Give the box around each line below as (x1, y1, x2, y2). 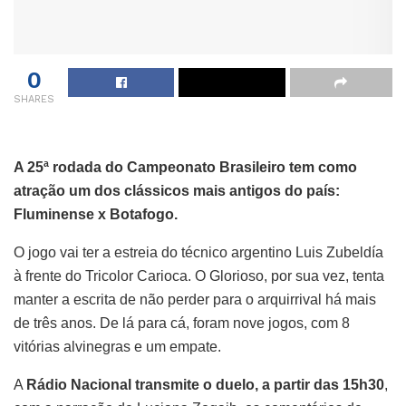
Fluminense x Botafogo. (14, 206, 178, 222)
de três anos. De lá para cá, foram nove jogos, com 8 (14, 314, 350, 331)
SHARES (14, 92, 54, 105)
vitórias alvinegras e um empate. (14, 338, 221, 354)
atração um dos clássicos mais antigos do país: (14, 182, 340, 198)
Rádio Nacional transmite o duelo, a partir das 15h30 (26, 376, 384, 392)
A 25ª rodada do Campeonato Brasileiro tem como (14, 159, 357, 175)
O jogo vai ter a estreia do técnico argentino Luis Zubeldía (14, 244, 383, 260)
